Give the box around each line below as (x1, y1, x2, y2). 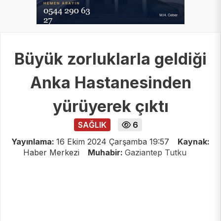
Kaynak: (178, 136, 210, 147)
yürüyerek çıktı (52, 96, 169, 116)
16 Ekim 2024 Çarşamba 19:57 (56, 136, 169, 147)
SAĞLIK (78, 119, 107, 130)
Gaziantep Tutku (124, 147, 186, 157)
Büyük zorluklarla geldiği (14, 49, 207, 69)
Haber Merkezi (23, 147, 82, 157)
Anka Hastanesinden (30, 73, 191, 92)
